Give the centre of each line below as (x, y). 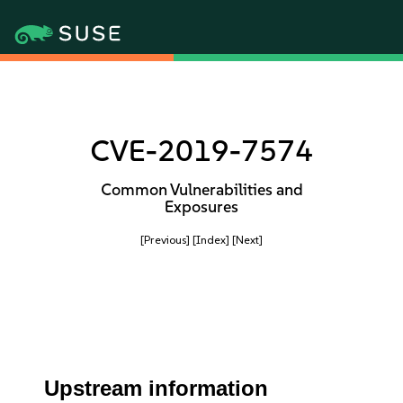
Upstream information (157, 388)
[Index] (211, 240)
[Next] (247, 240)
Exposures (201, 207)
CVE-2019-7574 (201, 151)
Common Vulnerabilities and (201, 190)
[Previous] (165, 240)
